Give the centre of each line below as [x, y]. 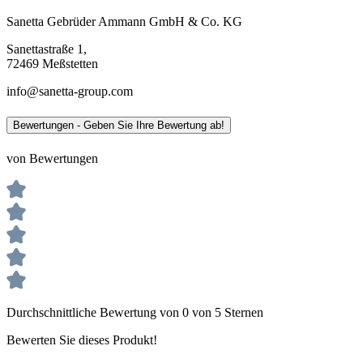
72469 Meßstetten [52, 64]
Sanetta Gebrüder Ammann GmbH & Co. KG [124, 22]
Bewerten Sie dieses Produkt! [82, 340]
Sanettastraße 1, [47, 49]
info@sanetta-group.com [70, 92]
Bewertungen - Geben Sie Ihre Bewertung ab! [119, 126]
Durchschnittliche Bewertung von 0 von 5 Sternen [135, 313]
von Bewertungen [52, 159]
